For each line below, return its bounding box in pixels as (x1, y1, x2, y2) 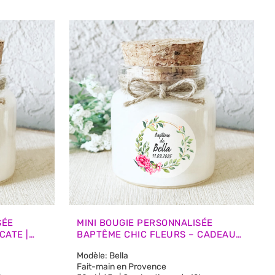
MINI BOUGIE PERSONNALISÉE (77, 217, 213, 228)
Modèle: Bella (77, 250, 128, 261)
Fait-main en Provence (77, 261, 166, 272)
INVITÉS (77, 241, 113, 252)
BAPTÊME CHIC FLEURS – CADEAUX (77, 229, 242, 240)
